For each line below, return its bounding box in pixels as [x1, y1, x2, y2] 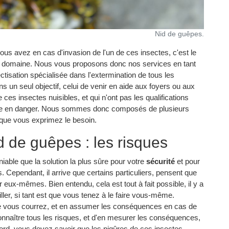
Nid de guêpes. [155, 30, 204, 38]
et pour [175, 156, 200, 166]
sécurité [146, 156, 175, 166]
